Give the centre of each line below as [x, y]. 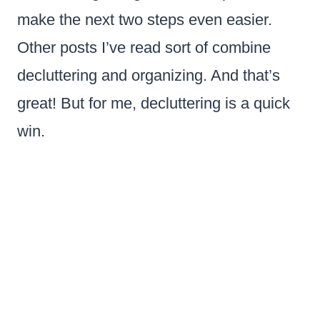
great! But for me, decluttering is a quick [154, 103]
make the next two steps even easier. [145, 19]
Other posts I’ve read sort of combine [144, 47]
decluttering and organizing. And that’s [149, 75]
